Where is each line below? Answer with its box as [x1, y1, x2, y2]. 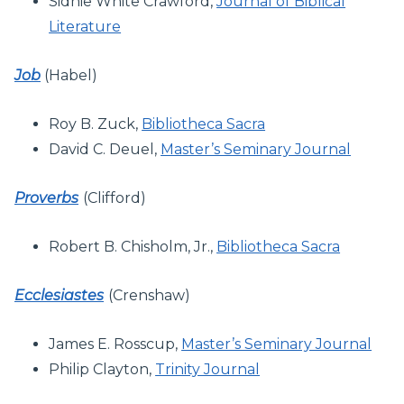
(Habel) [41, 66, 97, 84]
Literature [49, 17, 122, 35]
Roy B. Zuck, [49, 115, 142, 133]
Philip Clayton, [49, 360, 156, 378]
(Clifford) [83, 188, 146, 207]
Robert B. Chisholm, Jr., [49, 237, 217, 255]
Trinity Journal [155, 360, 261, 378]
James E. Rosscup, [49, 335, 182, 353]
